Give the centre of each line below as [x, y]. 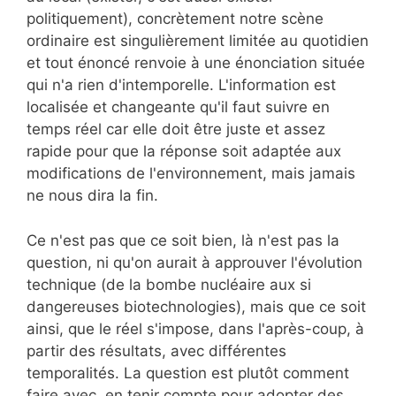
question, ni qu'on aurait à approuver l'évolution [194, 262]
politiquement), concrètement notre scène [175, 19]
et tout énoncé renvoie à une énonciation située [196, 63]
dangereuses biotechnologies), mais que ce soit [196, 306]
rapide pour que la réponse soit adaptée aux [184, 152]
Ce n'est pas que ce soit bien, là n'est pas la [183, 240]
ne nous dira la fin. [92, 196]
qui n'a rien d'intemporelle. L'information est [181, 85]
